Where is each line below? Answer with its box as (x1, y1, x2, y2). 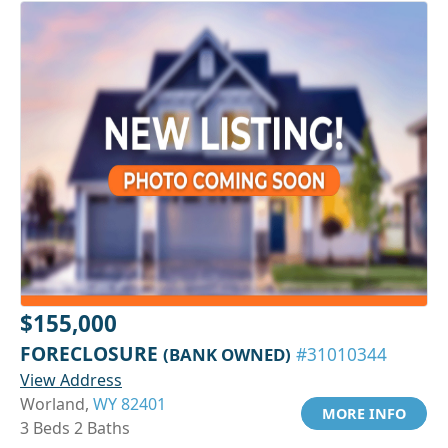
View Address (20, 369, 122, 392)
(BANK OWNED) (163, 343, 291, 367)
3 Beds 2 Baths (20, 417, 130, 440)
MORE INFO (322, 404, 406, 424)
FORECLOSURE (20, 340, 163, 368)
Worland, (20, 393, 93, 416)
